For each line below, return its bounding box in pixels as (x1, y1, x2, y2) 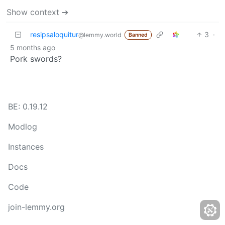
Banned (128, 31, 148, 38)
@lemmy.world (78, 31, 122, 39)
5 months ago (10, 43, 55, 52)
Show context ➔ (7, 7, 68, 17)
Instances (8, 142, 44, 152)
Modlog (8, 122, 37, 132)
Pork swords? (10, 53, 62, 64)
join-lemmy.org (8, 202, 65, 212)
